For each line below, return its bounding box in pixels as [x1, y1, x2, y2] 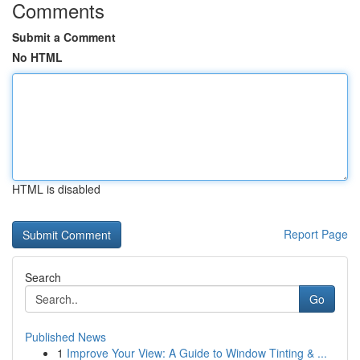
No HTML [12, 49, 63, 65]
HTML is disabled [12, 181, 100, 197]
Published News [25, 329, 106, 345]
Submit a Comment [12, 29, 116, 45]
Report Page [284, 226, 348, 242]
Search [25, 269, 61, 285]
